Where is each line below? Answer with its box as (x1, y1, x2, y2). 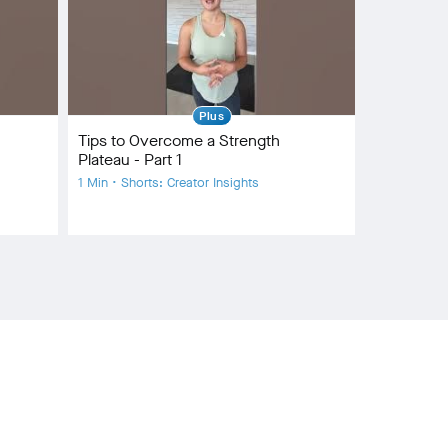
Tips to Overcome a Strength (78, 129, 280, 151)
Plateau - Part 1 (78, 148, 182, 170)
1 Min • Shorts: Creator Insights (78, 173, 259, 191)
